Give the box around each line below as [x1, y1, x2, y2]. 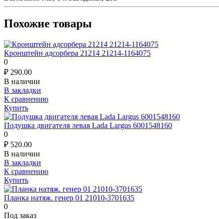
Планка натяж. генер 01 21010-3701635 [4, 193, 134, 202]
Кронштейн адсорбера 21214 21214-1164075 [4, 48, 151, 57]
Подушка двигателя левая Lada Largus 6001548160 [4, 121, 172, 130]
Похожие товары [4, 17, 92, 30]
